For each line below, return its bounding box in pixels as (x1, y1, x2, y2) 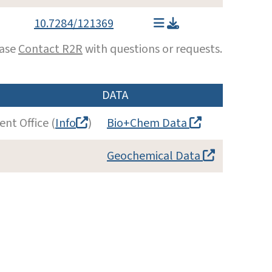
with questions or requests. (83, 40, 222, 58)
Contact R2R (18, 40, 83, 58)
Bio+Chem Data (107, 114, 189, 132)
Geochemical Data (107, 147, 203, 165)
